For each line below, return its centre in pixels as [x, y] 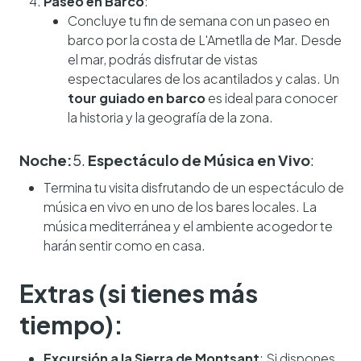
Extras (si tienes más [139, 294]
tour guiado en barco [137, 98]
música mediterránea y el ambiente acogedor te [188, 226]
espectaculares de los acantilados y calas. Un [203, 79]
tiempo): [71, 325]
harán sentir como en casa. [124, 246]
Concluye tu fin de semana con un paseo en [199, 21]
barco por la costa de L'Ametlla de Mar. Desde [205, 40]
